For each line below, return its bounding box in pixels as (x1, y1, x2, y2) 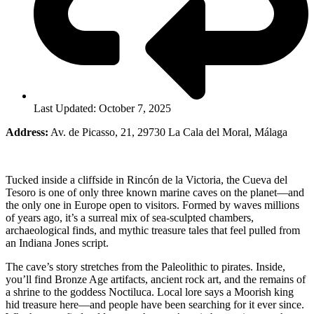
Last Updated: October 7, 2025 (34, 102, 171, 114)
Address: (6, 125, 48, 138)
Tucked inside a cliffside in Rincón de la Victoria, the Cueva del (6, 173, 287, 186)
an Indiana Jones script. (6, 236, 109, 249)
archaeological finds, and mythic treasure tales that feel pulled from (6, 224, 300, 236)
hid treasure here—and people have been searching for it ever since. (6, 298, 304, 310)
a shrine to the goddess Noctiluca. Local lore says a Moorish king (6, 285, 294, 298)
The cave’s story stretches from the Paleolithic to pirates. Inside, (6, 260, 285, 273)
